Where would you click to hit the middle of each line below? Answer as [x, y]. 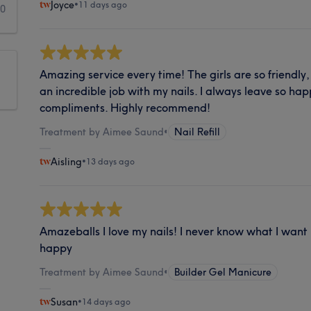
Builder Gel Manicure [223, 272]
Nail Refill [197, 132]
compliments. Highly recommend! [125, 107]
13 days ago [111, 161]
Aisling [67, 161]
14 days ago [107, 301]
